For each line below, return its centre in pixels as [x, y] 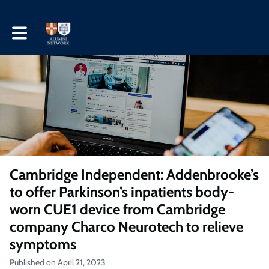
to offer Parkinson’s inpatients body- [122, 192]
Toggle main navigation [53, 29]
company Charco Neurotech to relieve [126, 227]
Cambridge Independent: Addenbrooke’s [134, 174]
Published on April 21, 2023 [58, 262]
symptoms [43, 244]
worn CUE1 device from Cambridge [117, 209]
